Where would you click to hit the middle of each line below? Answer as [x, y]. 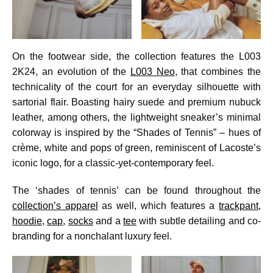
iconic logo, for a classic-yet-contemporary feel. [113, 163]
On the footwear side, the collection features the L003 [136, 57]
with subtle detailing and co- [199, 221]
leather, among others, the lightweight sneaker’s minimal [136, 118]
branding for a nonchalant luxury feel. [92, 236]
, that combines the [218, 72]
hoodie [27, 221]
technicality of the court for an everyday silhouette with [136, 87]
